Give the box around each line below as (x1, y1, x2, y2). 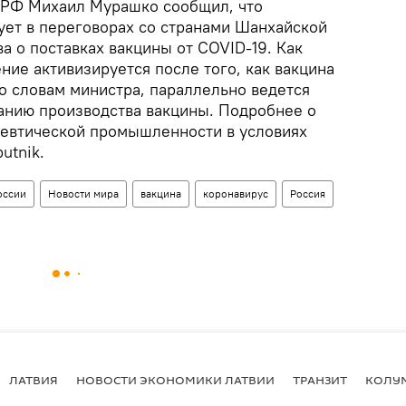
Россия (290, 187, 325, 200)
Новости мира (48, 187, 119, 200)
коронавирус (203, 187, 268, 200)
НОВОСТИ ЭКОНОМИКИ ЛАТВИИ (76, 371, 275, 388)
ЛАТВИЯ (9, 371, 58, 388)
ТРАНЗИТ (293, 371, 347, 388)
